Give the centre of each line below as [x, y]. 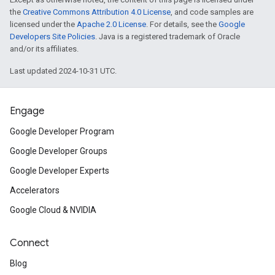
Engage [27, 111]
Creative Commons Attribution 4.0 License [97, 12]
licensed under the [43, 24]
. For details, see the [182, 24]
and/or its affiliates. [44, 49]
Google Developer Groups [59, 151]
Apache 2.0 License [111, 24]
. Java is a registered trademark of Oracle [168, 37]
